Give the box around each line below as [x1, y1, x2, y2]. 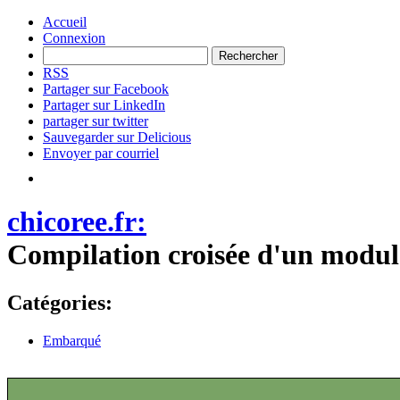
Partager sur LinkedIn [43, 97, 165, 112]
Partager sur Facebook [43, 81, 169, 96]
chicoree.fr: [7, 205, 146, 238]
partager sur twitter [43, 113, 148, 129]
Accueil [43, 14, 87, 29]
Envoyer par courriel [43, 146, 159, 161]
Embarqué [43, 332, 101, 348]
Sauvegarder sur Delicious [43, 129, 191, 145]
